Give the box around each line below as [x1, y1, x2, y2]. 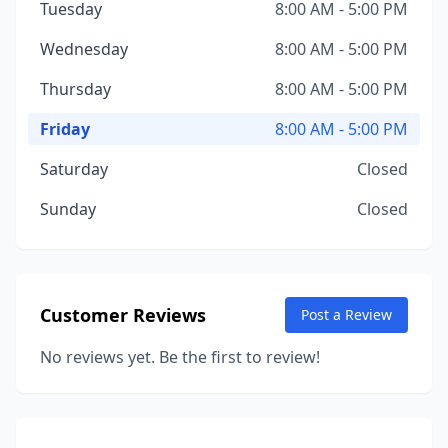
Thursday [40, 78, 111, 100]
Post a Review [301, 305, 392, 324]
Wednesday [40, 38, 128, 60]
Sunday [40, 198, 96, 220]
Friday [40, 118, 90, 140]
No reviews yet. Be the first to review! [40, 346, 320, 368]
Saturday [40, 158, 108, 180]
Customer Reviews [40, 303, 206, 327]
